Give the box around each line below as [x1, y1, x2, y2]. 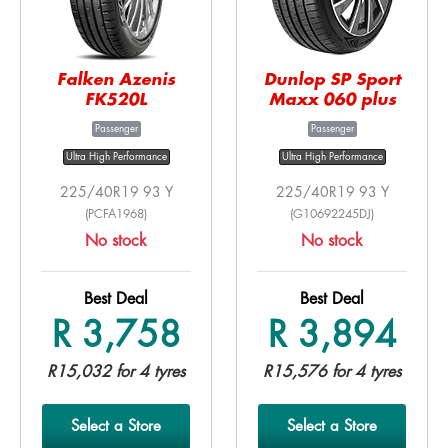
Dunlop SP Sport [263, 71, 401, 88]
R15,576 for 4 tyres [263, 363, 401, 380]
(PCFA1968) [85, 207, 147, 220]
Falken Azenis [57, 71, 175, 88]
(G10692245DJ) [290, 207, 374, 220]
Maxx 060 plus [268, 91, 396, 108]
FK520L [85, 91, 147, 108]
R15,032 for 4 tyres [47, 363, 185, 380]
